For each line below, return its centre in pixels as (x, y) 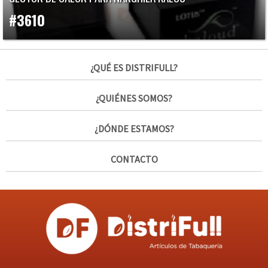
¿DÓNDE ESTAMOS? (134, 129)
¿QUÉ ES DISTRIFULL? (134, 68)
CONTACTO (134, 159)
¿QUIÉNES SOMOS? (134, 98)
